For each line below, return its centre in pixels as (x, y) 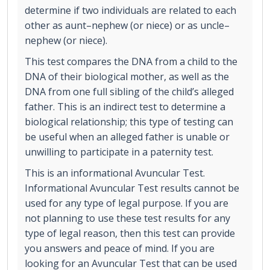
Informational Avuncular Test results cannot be (132, 188)
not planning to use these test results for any (127, 218)
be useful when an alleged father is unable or (127, 137)
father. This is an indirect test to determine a (125, 106)
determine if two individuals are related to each (130, 10)
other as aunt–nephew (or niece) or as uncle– (127, 25)
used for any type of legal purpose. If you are (127, 203)
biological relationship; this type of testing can (129, 121)
